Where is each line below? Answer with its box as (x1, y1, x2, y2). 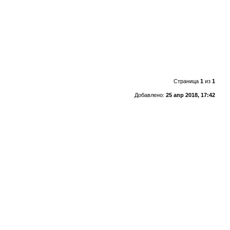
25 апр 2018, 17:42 (165, 91, 215, 98)
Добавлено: (134, 91, 166, 98)
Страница (173, 78, 200, 84)
